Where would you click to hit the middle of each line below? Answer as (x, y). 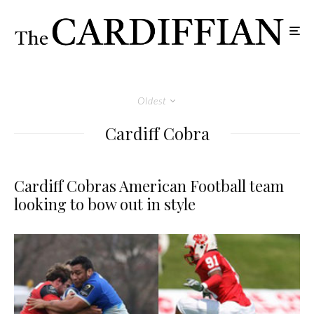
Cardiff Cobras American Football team (149, 186)
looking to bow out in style (105, 204)
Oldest (152, 101)
